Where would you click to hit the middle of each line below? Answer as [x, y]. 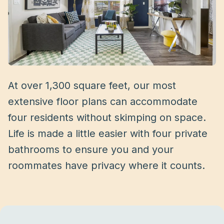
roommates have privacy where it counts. [106, 165]
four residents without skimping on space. [107, 117]
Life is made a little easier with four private [108, 133]
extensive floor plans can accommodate [103, 101]
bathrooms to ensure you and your [91, 149]
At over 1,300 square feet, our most [92, 85]
